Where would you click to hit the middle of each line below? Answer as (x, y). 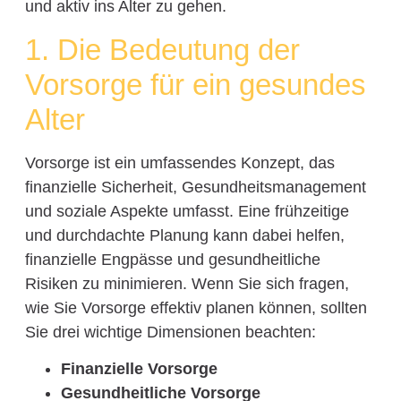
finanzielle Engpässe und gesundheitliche (172, 259)
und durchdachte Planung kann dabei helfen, (184, 235)
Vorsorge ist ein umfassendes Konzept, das (179, 162)
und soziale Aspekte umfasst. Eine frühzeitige (187, 211)
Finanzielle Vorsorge (139, 369)
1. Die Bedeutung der (162, 49)
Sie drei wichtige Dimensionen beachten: (170, 332)
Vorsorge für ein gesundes (195, 84)
